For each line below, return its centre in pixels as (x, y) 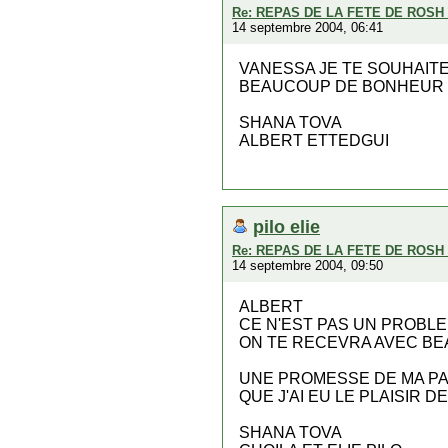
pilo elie (286, 226)
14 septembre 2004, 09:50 (307, 265)
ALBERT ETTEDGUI (314, 140)
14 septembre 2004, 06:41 (307, 27)
